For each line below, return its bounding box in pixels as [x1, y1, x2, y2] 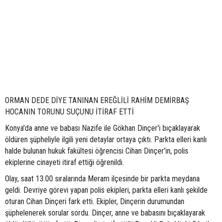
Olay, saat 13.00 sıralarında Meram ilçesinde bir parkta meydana [5, 174, 200, 184]
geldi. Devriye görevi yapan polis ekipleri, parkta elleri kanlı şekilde [5, 185, 208, 195]
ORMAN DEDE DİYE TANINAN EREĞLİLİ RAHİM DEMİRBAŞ [5, 96, 189, 106]
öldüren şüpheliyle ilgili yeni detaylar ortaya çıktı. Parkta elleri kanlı [5, 135, 207, 145]
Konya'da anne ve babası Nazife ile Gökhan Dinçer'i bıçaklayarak [5, 123, 200, 133]
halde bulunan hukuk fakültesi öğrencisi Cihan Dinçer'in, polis [5, 146, 188, 156]
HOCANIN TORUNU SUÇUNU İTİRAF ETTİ [5, 107, 134, 117]
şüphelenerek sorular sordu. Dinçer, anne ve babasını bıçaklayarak [5, 208, 205, 218]
